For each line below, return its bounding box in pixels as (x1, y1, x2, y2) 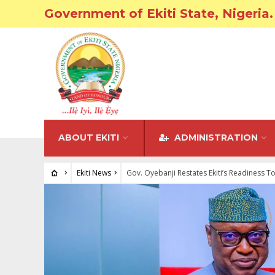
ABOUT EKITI (58, 132, 119, 143)
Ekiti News (76, 168, 111, 178)
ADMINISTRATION (172, 132, 258, 143)
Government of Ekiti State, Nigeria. (44, 6, 273, 21)
